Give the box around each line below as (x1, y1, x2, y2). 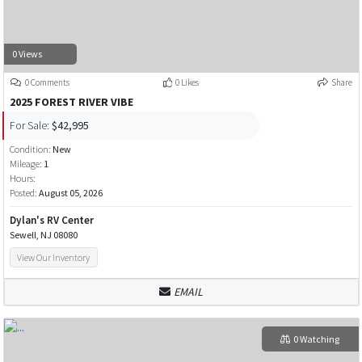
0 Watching (293, 332, 339, 345)
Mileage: (9, 158, 42, 170)
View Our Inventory (17, 250, 90, 263)
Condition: (9, 143, 53, 156)
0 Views (11, 47, 42, 60)
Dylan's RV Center (9, 213, 94, 228)
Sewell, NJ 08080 (9, 229, 78, 242)
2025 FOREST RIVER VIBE (9, 95, 133, 110)
